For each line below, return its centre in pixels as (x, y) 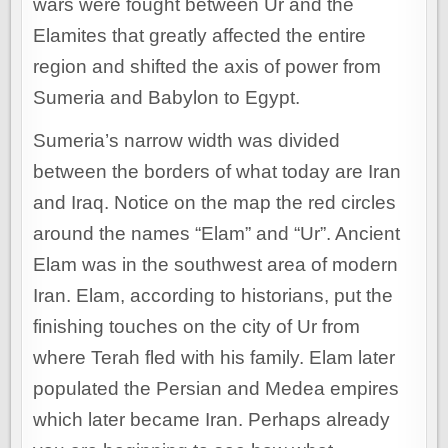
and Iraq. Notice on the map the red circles (215, 203)
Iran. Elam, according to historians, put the (213, 296)
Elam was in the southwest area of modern (216, 265)
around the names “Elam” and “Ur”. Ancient (217, 234)
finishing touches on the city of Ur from (197, 327)
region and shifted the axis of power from (207, 67)
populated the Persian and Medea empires (216, 389)
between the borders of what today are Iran (217, 172)
